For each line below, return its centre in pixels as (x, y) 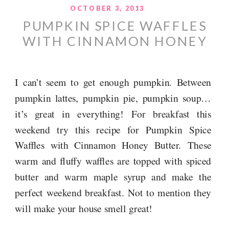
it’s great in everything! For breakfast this (113, 113)
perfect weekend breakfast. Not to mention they (113, 192)
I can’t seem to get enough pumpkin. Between (113, 82)
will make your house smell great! (86, 208)
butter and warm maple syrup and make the (113, 176)
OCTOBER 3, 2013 (107, 8)
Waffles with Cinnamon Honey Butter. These (113, 145)
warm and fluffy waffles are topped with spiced (113, 161)
